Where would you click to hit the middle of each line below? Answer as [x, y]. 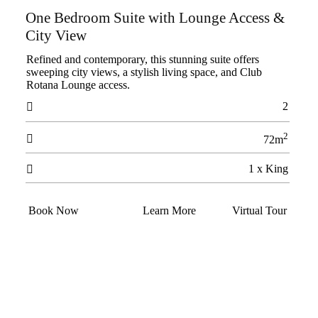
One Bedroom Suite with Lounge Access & [155, 18]
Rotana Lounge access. [78, 85]
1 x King [268, 169]
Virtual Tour [259, 210]
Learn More [169, 210]
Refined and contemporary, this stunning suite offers [142, 59]
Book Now [53, 210]
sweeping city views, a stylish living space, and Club [144, 72]
